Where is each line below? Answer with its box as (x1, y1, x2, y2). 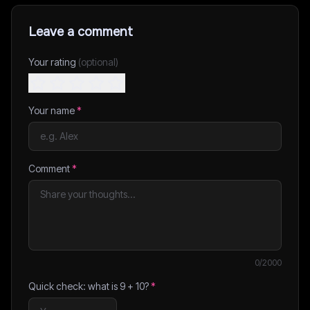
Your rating (28, 56, 78, 68)
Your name (28, 104, 77, 116)
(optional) (78, 56, 118, 68)
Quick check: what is (28, 280, 120, 292)
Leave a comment (28, 24, 133, 39)
